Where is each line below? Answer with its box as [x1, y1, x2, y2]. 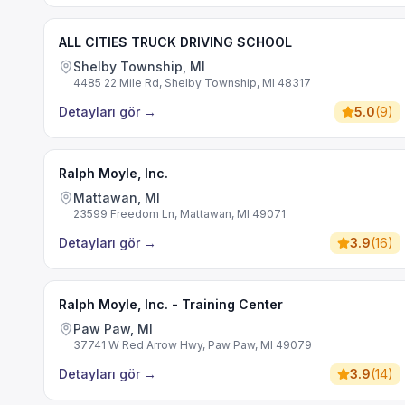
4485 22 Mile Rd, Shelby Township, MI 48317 [73, 76, 311, 89]
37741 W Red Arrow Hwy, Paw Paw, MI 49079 [73, 338, 312, 352]
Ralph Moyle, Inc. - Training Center [59, 297, 283, 312]
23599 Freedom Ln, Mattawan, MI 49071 [73, 207, 286, 221]
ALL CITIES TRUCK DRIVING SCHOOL [59, 34, 292, 50]
